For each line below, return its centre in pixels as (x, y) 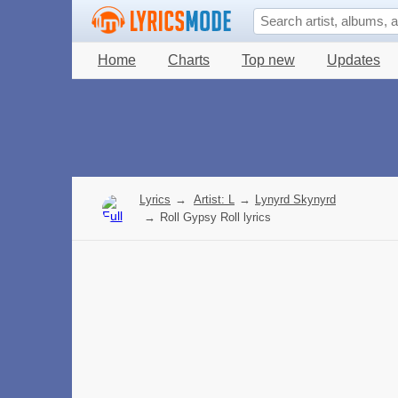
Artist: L (214, 199)
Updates (354, 60)
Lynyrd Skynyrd (295, 199)
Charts (189, 60)
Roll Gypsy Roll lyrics (215, 217)
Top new (268, 60)
